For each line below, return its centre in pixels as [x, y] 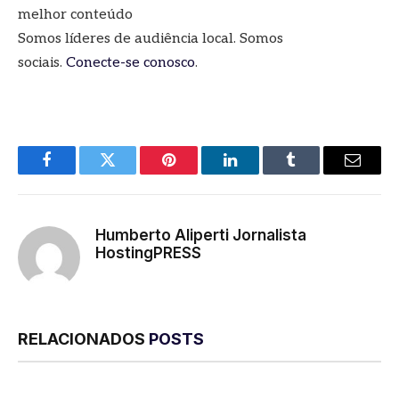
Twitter [130, 173]
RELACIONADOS [83, 339]
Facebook [76, 173]
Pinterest [196, 173]
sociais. [42, 63]
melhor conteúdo [75, 15]
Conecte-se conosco [130, 63]
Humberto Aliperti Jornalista [201, 236]
